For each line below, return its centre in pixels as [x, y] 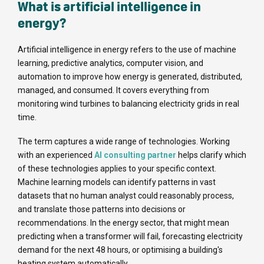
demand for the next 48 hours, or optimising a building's [120, 250]
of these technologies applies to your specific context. [117, 168]
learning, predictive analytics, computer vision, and [110, 63]
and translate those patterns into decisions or [102, 209]
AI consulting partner [135, 155]
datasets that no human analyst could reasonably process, [126, 195]
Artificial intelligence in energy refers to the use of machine [127, 49]
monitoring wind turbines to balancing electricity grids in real [128, 103]
